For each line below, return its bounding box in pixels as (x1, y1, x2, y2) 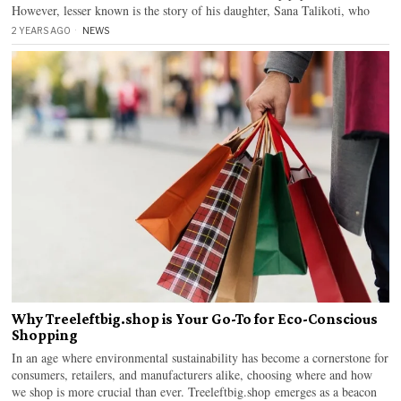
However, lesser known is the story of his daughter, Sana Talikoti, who (12, 2, 371, 20)
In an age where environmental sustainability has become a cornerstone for (12, 348, 389, 366)
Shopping (12, 326, 79, 344)
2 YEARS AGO (12, 25, 72, 37)
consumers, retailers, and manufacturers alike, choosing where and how (12, 365, 373, 383)
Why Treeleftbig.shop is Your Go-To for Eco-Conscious (12, 310, 379, 328)
